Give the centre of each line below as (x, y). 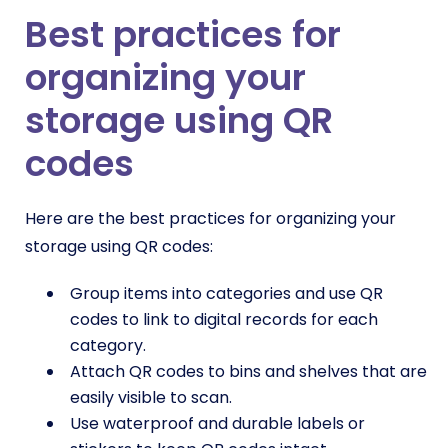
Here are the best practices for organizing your (210, 219)
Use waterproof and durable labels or (217, 424)
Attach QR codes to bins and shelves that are (248, 372)
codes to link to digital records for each (224, 320)
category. (108, 346)
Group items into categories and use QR (226, 294)
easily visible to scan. (151, 398)
